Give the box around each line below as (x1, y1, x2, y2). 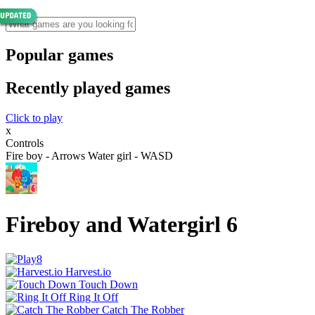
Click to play (6, 111, 63, 124)
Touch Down (79, 278, 138, 290)
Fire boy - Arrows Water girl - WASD (6, 149, 173, 162)
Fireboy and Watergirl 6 (6, 212, 238, 238)
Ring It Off (69, 290, 118, 303)
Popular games (6, 45, 113, 64)
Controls (6, 136, 44, 149)
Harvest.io (65, 265, 111, 278)
